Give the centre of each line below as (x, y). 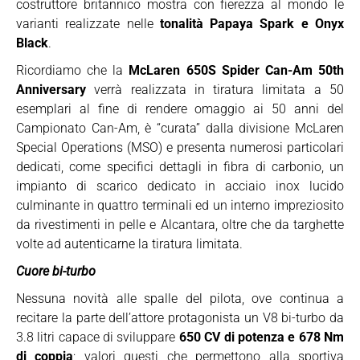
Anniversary (51, 90)
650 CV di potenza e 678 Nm (262, 337)
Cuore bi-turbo (56, 271)
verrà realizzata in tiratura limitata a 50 (215, 90)
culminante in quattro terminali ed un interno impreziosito (180, 205)
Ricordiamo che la (73, 70)
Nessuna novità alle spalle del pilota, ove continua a (180, 299)
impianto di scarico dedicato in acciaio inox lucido (180, 186)
